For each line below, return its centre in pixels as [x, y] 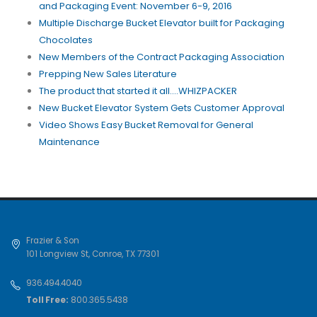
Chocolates [66, 40]
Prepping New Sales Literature [108, 74]
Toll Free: [47, 300]
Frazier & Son [53, 241]
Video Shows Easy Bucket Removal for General [146, 125]
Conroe [107, 254]
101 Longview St [57, 254]
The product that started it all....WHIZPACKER [138, 91]
